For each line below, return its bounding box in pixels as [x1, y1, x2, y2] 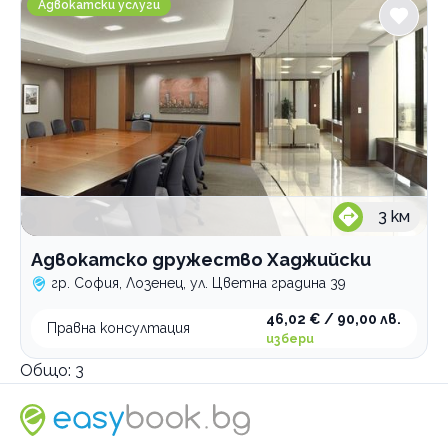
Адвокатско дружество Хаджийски [31, 249, 371, 270]
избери [266, 332, 314, 346]
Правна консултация [47, 320, 190, 336]
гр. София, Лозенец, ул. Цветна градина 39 [51, 275, 346, 291]
